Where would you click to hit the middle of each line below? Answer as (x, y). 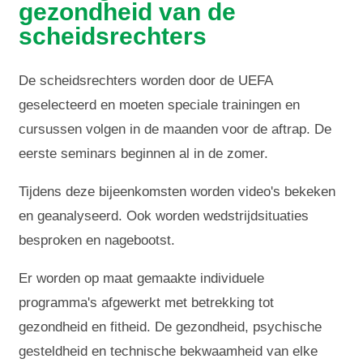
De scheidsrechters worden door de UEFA (146, 80)
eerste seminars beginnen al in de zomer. (144, 153)
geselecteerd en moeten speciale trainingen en (160, 105)
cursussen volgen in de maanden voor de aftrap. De (175, 129)
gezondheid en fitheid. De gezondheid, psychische (171, 327)
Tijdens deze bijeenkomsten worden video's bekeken (177, 191)
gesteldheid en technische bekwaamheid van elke (169, 351)
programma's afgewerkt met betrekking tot (147, 302)
